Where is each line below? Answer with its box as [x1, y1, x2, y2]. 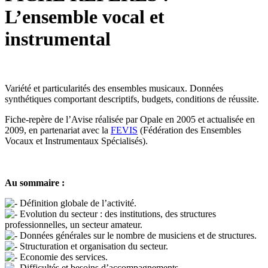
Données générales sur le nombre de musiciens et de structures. [17, 230, 257, 241]
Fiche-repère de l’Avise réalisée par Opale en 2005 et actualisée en [5, 114, 255, 125]
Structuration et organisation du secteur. [17, 241, 168, 252]
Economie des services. [17, 252, 108, 263]
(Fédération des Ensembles [138, 125, 241, 136]
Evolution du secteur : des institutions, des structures [17, 209, 216, 220]
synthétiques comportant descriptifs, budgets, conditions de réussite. [5, 94, 259, 105]
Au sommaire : [5, 178, 65, 188]
